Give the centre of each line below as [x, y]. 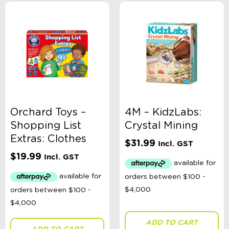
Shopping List [46, 126]
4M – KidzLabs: [163, 113]
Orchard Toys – [48, 113]
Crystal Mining [161, 126]
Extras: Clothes [48, 139]
